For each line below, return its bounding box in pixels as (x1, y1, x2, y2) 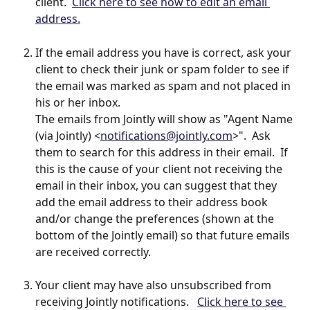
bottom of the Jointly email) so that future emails (35, 227, 293, 243)
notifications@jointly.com (100, 127, 232, 143)
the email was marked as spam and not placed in (35, 77, 293, 93)
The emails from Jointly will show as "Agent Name (35, 111, 295, 127)
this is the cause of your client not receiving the (35, 161, 285, 176)
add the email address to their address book (35, 194, 271, 210)
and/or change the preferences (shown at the (35, 210, 277, 226)
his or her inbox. (35, 94, 126, 110)
